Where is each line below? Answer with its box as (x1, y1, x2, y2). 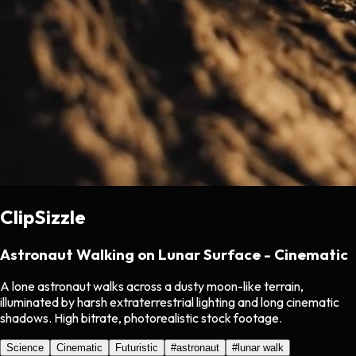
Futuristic (115, 342, 158, 354)
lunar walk (238, 342, 284, 354)
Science (6, 342, 44, 354)
